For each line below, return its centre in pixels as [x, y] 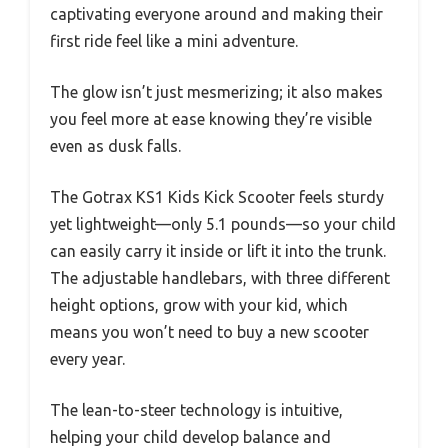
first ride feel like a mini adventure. [174, 41]
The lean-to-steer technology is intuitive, [196, 410]
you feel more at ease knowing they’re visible [211, 119]
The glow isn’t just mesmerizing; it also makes [216, 92]
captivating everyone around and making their [216, 14]
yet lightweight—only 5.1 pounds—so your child [223, 224]
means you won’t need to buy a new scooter [209, 332]
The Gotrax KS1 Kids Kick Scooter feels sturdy [217, 197]
